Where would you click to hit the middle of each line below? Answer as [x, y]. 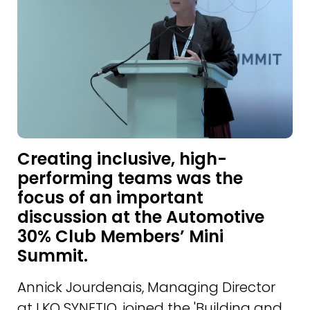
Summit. [53, 255]
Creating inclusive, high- [122, 158]
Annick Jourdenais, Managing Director [146, 287]
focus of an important [110, 197]
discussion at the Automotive [141, 217]
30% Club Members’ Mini [120, 236]
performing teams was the [130, 178]
